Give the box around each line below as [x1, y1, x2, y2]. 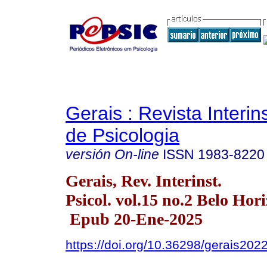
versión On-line [66, 147, 159, 162]
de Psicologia [66, 125, 179, 146]
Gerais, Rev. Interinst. [66, 171, 222, 190]
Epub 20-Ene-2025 [66, 209, 203, 228]
